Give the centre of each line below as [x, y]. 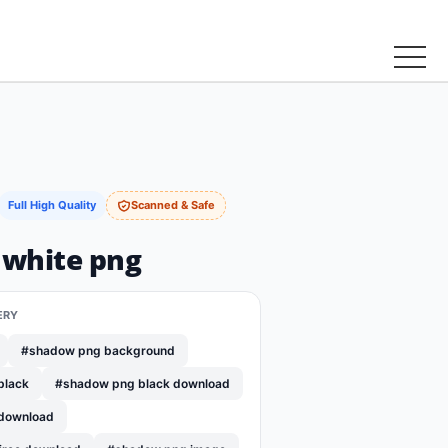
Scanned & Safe [173, 205]
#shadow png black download [142, 384]
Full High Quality [52, 205]
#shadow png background [98, 351]
